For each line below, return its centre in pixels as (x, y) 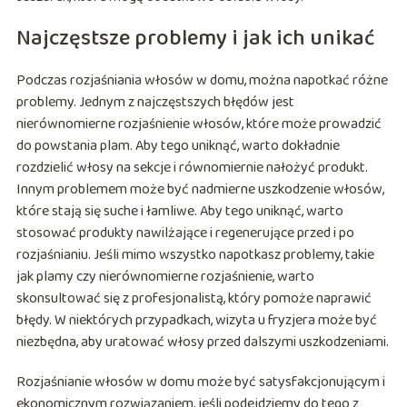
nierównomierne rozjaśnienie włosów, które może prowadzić (199, 124)
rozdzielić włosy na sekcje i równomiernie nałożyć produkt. (192, 168)
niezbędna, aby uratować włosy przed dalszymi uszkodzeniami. (202, 342)
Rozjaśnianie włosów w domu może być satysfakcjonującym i (200, 382)
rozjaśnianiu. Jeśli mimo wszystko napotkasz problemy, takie (195, 255)
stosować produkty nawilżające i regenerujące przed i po (185, 233)
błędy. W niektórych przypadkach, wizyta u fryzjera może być (196, 321)
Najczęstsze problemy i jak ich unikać (195, 39)
